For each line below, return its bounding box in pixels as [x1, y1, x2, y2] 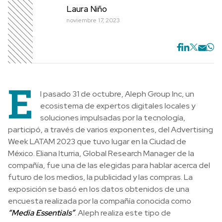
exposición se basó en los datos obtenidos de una [8, 184, 189, 194]
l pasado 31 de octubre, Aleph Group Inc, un [40, 89, 194, 99]
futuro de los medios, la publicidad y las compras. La [8, 172, 193, 182]
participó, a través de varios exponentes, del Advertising [8, 124, 213, 135]
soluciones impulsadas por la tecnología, [40, 112, 185, 123]
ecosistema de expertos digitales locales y [40, 101, 195, 111]
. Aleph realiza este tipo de [75, 208, 171, 218]
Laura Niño [66, 3, 107, 14]
